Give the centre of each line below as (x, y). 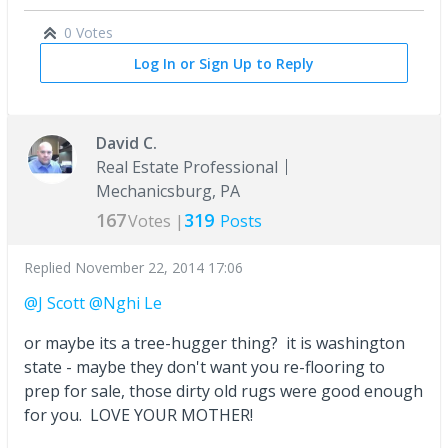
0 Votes (88, 32)
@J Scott (54, 302)
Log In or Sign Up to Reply (224, 63)
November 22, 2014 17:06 (159, 267)
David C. (126, 142)
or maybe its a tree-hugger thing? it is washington (214, 342)
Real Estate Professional (187, 166)
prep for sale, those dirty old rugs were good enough (223, 390)
